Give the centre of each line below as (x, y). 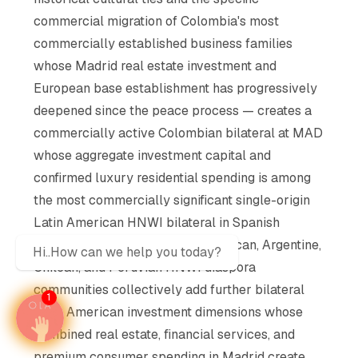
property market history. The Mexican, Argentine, (178, 245)
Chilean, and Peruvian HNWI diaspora (145, 267)
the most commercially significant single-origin (172, 200)
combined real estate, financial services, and (165, 334)
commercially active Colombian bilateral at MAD (179, 133)
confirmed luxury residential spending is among (173, 177)
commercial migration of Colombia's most (157, 21)
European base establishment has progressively (176, 88)
